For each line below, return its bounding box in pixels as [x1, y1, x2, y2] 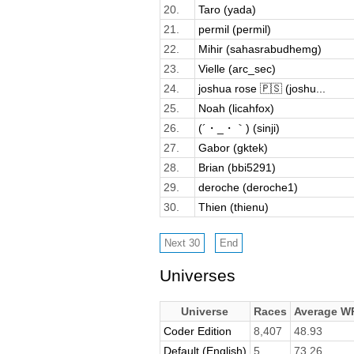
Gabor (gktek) [198, 141, 268, 154]
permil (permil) [198, 22, 271, 36]
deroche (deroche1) [198, 180, 298, 194]
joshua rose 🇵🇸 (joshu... [198, 81, 326, 95]
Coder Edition [163, 325, 232, 338]
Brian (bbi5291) [198, 160, 276, 174]
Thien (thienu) [198, 200, 269, 213]
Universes [159, 266, 235, 285]
